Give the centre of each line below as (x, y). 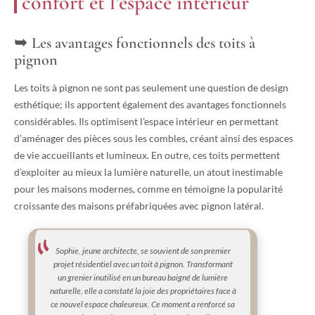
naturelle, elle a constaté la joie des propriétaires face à (143, 291)
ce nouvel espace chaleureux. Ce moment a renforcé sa (143, 304)
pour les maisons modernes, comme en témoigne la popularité (148, 189)
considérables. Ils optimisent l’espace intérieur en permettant (146, 122)
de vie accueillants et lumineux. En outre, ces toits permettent (147, 155)
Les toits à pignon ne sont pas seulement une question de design (151, 88)
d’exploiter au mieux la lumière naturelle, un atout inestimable (148, 172)
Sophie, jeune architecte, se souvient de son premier (143, 251)
